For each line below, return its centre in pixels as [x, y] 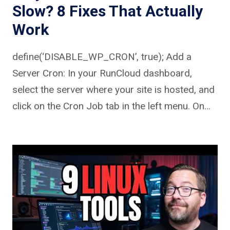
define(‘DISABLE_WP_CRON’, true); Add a [102, 56]
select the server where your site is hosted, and [113, 89]
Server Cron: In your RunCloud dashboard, [102, 73]
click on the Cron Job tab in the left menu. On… [111, 106]
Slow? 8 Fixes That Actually [108, 11]
